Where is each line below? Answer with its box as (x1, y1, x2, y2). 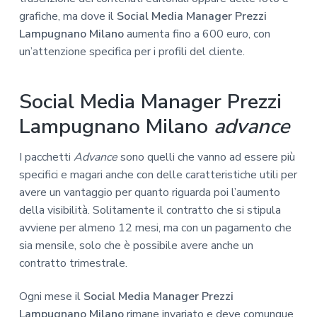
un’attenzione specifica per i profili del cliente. (18, 43, 245, 59)
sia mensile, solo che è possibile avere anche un (18, 237, 253, 253)
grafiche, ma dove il (18, 8, 117, 24)
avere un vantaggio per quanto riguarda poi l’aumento (18, 184, 280, 200)
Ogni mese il (18, 289, 83, 305)
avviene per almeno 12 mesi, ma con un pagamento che (18, 219, 292, 236)
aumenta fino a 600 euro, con (123, 25, 270, 42)
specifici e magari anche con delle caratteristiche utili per (18, 166, 297, 183)
